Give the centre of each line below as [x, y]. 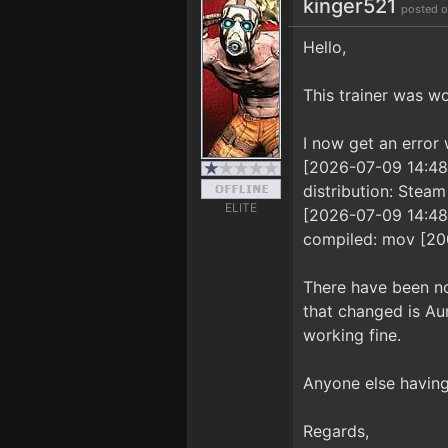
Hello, [324, 47]
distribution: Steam [374, 191]
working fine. [352, 335]
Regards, [336, 431]
